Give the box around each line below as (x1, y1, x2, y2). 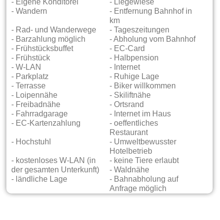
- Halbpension (109, 54, 159, 62)
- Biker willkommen (109, 82, 176, 90)
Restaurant (109, 129, 148, 137)
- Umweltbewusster (109, 138, 176, 146)
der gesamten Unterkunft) (11, 166, 100, 174)
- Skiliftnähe (109, 91, 151, 100)
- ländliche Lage (11, 175, 68, 184)
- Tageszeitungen (109, 26, 169, 34)
